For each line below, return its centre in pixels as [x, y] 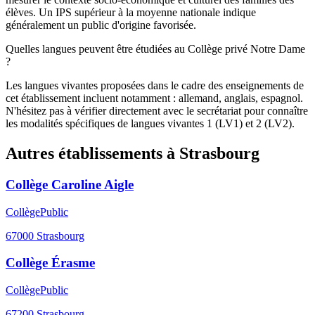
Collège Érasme [50, 263]
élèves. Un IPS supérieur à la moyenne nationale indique [131, 13]
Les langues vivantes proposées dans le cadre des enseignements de [155, 86]
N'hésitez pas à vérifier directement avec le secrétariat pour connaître [157, 111]
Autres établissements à [92, 153]
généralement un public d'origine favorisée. [101, 25]
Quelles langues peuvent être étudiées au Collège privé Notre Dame [155, 49]
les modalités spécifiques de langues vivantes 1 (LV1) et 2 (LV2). [150, 124]
